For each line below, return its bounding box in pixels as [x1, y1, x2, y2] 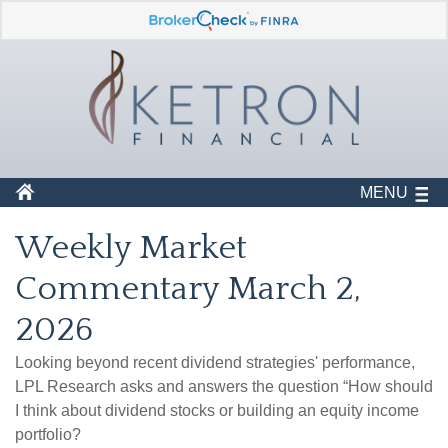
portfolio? [15, 426, 81, 444]
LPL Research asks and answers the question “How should [15, 378, 433, 396]
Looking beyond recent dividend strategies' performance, [15, 354, 415, 372]
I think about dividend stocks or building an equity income [15, 402, 419, 420]
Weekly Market [15, 229, 247, 268]
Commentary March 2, [15, 270, 361, 309]
